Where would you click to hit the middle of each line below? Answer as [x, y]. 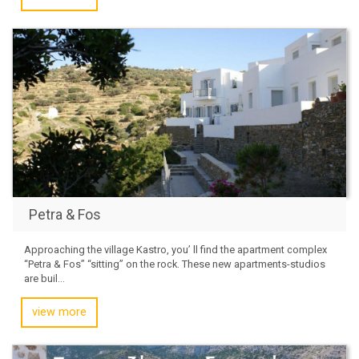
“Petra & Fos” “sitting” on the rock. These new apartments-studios [175, 264]
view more [59, 312]
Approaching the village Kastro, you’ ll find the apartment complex [175, 249]
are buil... [44, 278]
